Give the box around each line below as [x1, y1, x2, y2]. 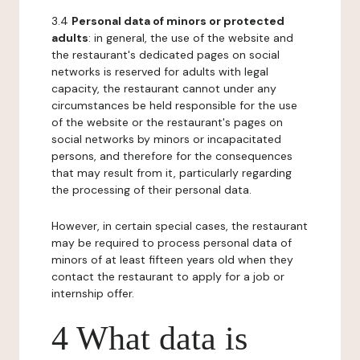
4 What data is [51, 320, 247, 357]
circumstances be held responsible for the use [51, 98, 297, 112]
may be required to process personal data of [51, 235, 292, 250]
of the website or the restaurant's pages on [51, 115, 283, 129]
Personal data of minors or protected [72, 14, 284, 28]
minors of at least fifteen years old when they [51, 252, 293, 267]
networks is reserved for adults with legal [51, 64, 268, 79]
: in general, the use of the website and [88, 31, 293, 45]
